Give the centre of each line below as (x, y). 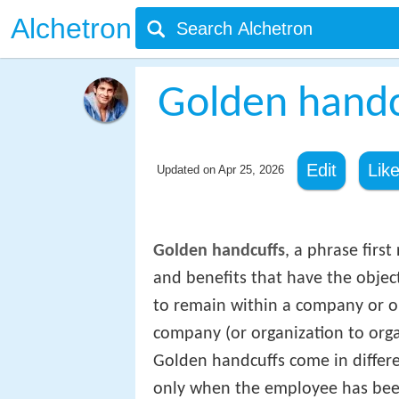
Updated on (187, 170)
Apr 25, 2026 (251, 170)
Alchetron (71, 28)
